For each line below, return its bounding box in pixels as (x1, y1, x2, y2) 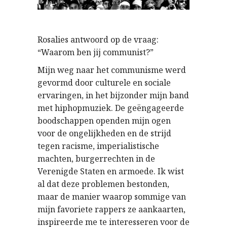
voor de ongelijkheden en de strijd (37, 128, 171, 139)
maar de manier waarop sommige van (37, 191, 186, 203)
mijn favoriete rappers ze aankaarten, (37, 204, 185, 215)
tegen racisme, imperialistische (37, 140, 159, 152)
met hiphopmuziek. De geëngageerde (37, 102, 184, 114)
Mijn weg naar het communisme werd (37, 64, 186, 76)
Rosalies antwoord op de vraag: (37, 34, 159, 46)
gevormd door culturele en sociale (37, 77, 171, 89)
